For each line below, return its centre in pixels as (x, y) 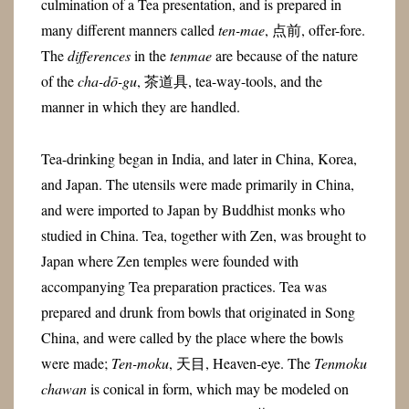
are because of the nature (284, 56)
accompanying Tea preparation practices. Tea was (184, 286)
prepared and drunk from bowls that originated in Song (198, 311)
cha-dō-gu (107, 81)
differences (99, 56)
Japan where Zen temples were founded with (169, 260)
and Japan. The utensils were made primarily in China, (197, 184)
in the (150, 56)
